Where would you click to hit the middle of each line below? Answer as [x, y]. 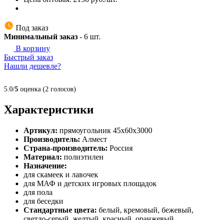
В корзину [32, 48]
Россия [121, 148]
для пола [38, 192]
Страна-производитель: [67, 148]
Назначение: [45, 165]
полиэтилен [84, 157]
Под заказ [31, 27]
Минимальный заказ [41, 36]
